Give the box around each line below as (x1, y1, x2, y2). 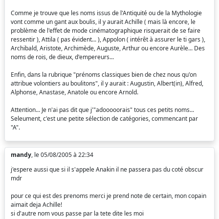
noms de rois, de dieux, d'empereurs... (11, 53, 114, 62)
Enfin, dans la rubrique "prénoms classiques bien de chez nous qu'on (11, 70, 197, 79)
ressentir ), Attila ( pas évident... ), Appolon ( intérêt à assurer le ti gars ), (11, 35, 205, 44)
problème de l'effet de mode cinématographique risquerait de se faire (11, 26, 200, 35)
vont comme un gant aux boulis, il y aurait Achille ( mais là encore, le (11, 18, 196, 26)
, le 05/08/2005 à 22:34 (31, 151, 93, 159)
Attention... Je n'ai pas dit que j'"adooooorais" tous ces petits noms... (11, 106, 194, 114)
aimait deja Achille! (11, 200, 62, 209)
